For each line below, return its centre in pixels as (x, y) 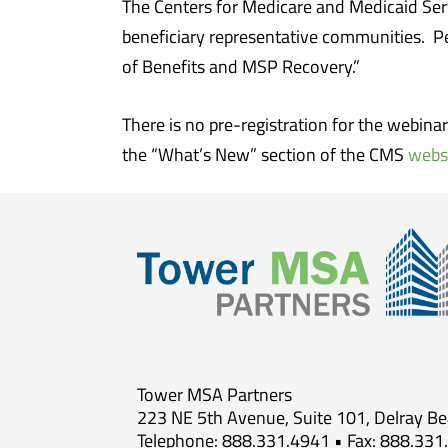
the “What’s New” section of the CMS (265, 154)
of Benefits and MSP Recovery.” (241, 66)
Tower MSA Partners (214, 393)
